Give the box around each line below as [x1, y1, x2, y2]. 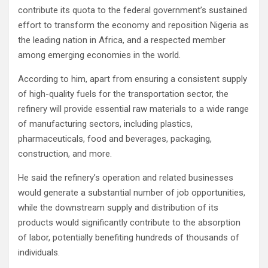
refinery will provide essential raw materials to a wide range [18, 103, 249, 115]
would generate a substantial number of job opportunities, [18, 187, 245, 199]
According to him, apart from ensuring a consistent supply [18, 74, 247, 85]
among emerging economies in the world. [18, 50, 181, 61]
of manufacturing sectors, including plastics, [18, 118, 193, 130]
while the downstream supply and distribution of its [18, 202, 218, 214]
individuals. [18, 247, 60, 258]
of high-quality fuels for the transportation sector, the [18, 89, 229, 100]
